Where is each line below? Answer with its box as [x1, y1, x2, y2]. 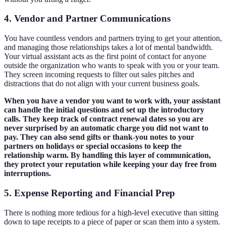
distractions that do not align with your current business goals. [4, 79, 200, 88]
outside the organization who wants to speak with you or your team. [4, 61, 219, 70]
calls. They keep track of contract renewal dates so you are [4, 115, 203, 124]
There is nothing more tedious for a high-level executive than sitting [4, 208, 218, 217]
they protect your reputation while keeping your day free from [4, 160, 216, 169]
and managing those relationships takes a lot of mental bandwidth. [4, 43, 213, 52]
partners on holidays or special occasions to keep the [4, 142, 182, 151]
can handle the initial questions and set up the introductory [4, 105, 204, 115]
